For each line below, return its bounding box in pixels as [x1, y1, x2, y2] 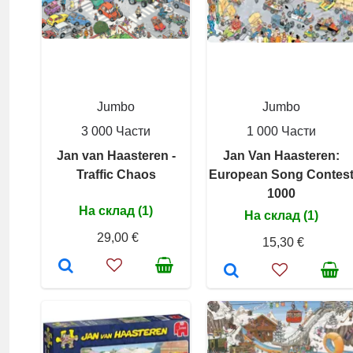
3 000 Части [81, 124, 150, 138]
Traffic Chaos [76, 168, 156, 181]
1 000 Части [247, 124, 316, 138]
